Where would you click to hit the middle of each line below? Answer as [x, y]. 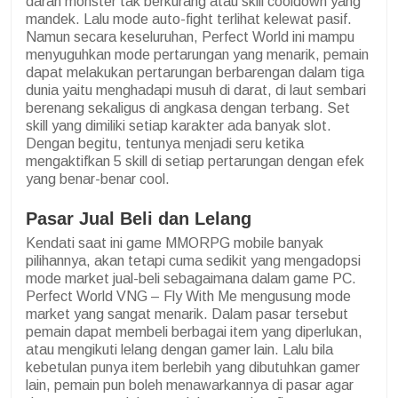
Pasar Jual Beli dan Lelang [139, 218]
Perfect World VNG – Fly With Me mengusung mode [188, 296]
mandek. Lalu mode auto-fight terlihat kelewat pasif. [189, 19]
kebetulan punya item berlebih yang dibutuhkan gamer [193, 367]
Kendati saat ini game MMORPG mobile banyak [175, 243]
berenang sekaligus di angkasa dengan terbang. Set [188, 107]
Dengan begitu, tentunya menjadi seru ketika [165, 143]
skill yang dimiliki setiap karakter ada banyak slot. [179, 125]
